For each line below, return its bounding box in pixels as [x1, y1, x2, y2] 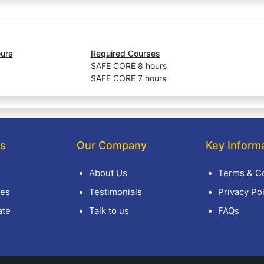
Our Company [76, 139, 147, 151]
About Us [88, 167, 127, 179]
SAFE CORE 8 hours [90, 61, 167, 71]
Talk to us [88, 205, 129, 216]
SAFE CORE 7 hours [90, 73, 166, 83]
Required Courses [90, 48, 160, 58]
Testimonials [88, 186, 142, 197]
